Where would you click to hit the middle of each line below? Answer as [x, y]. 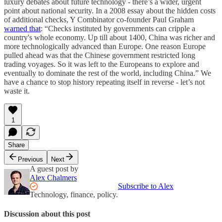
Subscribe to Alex [146, 186]
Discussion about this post [47, 214]
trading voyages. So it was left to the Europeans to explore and [102, 64]
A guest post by [54, 169]
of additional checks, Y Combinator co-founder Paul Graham [99, 20]
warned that [22, 28]
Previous [30, 159]
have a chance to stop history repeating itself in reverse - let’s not [104, 82]
